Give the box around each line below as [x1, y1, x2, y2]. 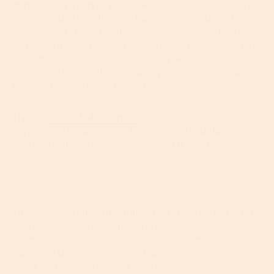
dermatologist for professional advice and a [12, 233, 218, 246]
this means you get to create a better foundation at [12, 39, 259, 51]
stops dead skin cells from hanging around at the [12, 12, 243, 24]
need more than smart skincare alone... [12, 260, 198, 273]
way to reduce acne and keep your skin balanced [12, 124, 244, 137]
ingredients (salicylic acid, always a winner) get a [12, 65, 240, 78]
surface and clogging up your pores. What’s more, [12, 25, 246, 38]
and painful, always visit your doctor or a [12, 220, 203, 232]
